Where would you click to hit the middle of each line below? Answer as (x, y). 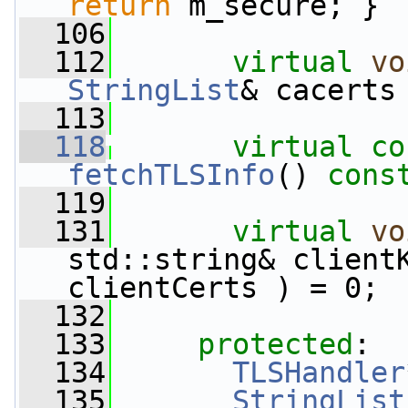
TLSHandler (319, 372)
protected (275, 344)
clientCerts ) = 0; (223, 288)
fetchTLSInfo (171, 175)
